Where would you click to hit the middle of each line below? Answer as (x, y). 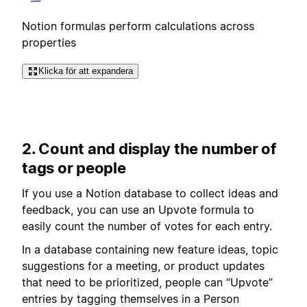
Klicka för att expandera (86, 71)
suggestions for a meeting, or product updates (143, 266)
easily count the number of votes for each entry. (147, 226)
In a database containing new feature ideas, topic (150, 250)
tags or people (74, 168)
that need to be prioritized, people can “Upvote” (147, 283)
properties (49, 42)
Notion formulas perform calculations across (138, 26)
